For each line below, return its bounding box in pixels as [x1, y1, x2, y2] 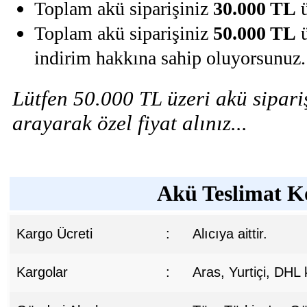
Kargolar [16, 264, 68, 280]
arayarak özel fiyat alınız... [12, 110, 247, 135]
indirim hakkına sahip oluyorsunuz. [34, 47, 306, 69]
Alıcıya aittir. [192, 225, 267, 241]
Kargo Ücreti [16, 225, 93, 241]
